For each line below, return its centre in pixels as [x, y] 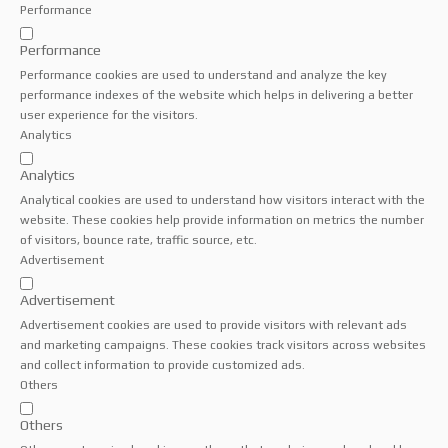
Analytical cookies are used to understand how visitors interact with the [222, 199]
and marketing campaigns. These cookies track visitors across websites [223, 344]
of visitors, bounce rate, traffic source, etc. [138, 239]
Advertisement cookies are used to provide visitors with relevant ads [213, 324]
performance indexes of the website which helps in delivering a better [216, 94]
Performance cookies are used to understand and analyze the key [203, 74]
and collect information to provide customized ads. [162, 364]
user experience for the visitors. [109, 114]
